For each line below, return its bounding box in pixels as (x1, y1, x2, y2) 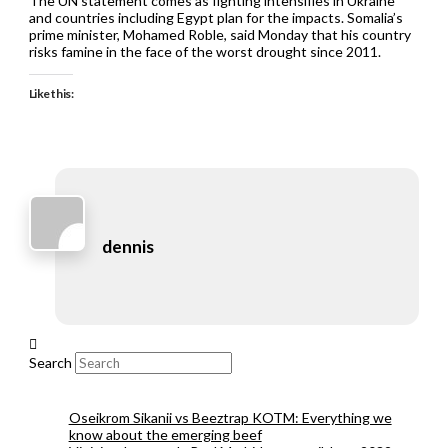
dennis (102, 235, 155, 257)
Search (28, 353, 72, 371)
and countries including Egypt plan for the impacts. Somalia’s (28, 8, 403, 26)
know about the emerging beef (68, 425, 262, 443)
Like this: (28, 85, 74, 101)
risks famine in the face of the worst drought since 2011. (28, 42, 381, 60)
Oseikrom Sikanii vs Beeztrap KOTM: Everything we (68, 408, 392, 426)
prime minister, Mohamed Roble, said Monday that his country (28, 25, 411, 43)
